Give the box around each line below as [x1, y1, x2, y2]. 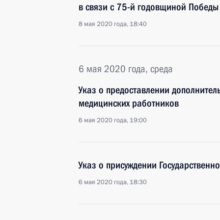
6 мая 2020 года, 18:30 [79, 178, 147, 187]
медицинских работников [79, 97, 179, 109]
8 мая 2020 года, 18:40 [79, 20, 147, 28]
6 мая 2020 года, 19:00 [79, 116, 147, 125]
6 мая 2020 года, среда [79, 63, 173, 75]
